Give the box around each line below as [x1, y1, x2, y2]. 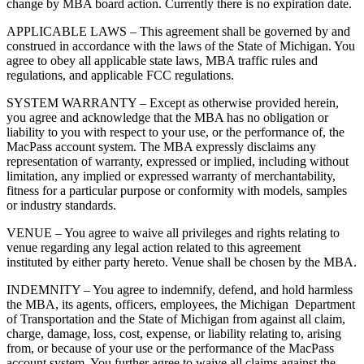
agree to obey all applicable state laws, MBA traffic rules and [6, 54, 318, 68]
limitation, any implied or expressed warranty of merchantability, [6, 169, 336, 184]
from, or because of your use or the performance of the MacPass [6, 341, 334, 356]
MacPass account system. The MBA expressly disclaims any [6, 140, 316, 154]
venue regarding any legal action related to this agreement [6, 240, 301, 255]
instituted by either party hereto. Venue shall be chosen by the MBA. [6, 255, 357, 270]
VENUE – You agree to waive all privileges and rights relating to [6, 226, 340, 240]
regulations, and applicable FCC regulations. [6, 68, 234, 83]
